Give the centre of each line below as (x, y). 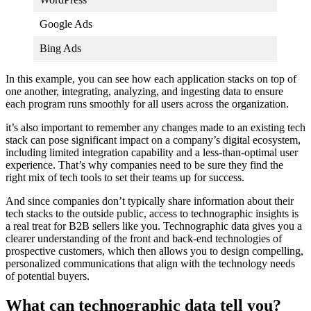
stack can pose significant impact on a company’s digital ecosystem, (153, 140)
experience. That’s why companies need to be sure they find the (144, 165)
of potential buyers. (49, 276)
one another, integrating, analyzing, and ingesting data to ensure (144, 91)
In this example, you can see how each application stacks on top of (151, 78)
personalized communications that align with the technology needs (150, 263)
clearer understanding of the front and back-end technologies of (144, 238)
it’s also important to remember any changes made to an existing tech (155, 127)
